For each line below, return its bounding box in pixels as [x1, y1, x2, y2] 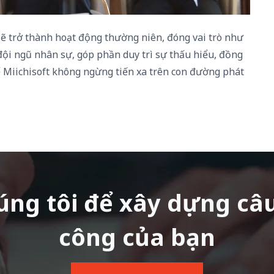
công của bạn [59, 221, 215, 253]
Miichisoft [3, 64, 50, 78]
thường [105, 30, 139, 44]
